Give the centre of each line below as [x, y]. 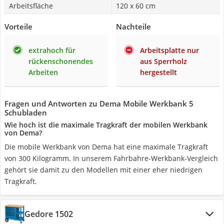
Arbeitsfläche [31, 6]
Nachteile [133, 26]
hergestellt [158, 72]
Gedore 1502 [49, 214]
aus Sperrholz [163, 61]
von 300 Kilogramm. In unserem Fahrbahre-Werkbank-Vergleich [111, 158]
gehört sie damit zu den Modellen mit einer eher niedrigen [103, 170]
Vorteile [18, 26]
